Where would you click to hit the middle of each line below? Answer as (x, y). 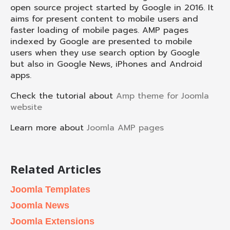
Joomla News (40, 205)
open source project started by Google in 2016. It (112, 7)
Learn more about (49, 128)
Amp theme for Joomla (162, 96)
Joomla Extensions (52, 221)
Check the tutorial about (63, 96)
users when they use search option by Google (105, 53)
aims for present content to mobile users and (104, 19)
